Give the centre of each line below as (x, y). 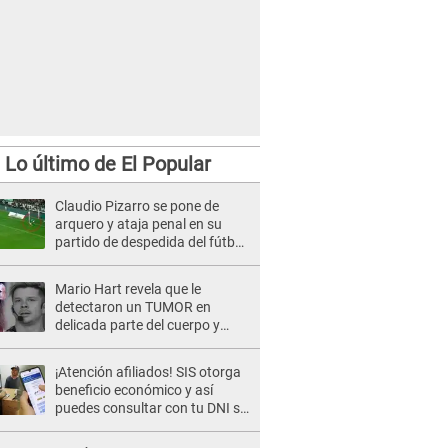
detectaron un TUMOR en (133, 307)
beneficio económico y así (134, 390)
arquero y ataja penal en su (138, 224)
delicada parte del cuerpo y (137, 325)
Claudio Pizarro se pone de (137, 206)
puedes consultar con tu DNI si (149, 408)
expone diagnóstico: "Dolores (144, 343)
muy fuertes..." (99, 361)
